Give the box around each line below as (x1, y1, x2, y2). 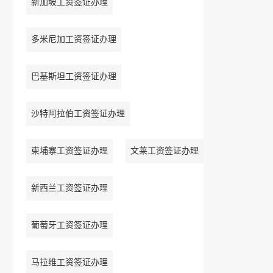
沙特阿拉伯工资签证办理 (30, 109, 125, 119)
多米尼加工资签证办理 (30, 35, 116, 44)
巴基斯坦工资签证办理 (30, 72, 116, 82)
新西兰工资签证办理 (30, 183, 108, 193)
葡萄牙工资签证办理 (30, 221, 108, 230)
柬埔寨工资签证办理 (30, 146, 108, 156)
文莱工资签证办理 (130, 146, 199, 156)
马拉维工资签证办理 (30, 258, 108, 268)
